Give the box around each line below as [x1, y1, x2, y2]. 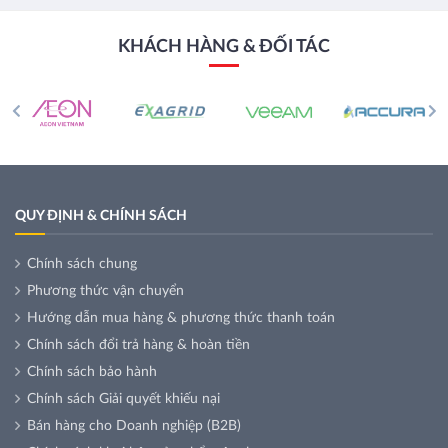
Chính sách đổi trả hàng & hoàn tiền [27, 338, 250, 353]
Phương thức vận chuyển [27, 284, 184, 299]
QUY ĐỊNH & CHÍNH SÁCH [15, 209, 187, 224]
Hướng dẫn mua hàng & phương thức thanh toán [27, 311, 335, 326]
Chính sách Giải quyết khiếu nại [27, 392, 220, 407]
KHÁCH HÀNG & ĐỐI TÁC [118, 38, 330, 56]
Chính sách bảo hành [27, 365, 157, 380]
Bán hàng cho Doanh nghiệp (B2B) [27, 419, 241, 434]
